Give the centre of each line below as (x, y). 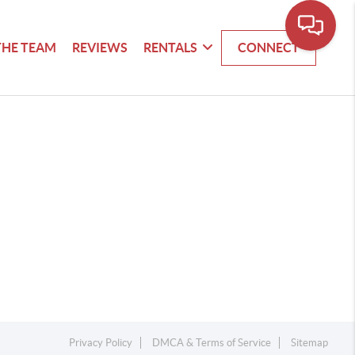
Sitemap (310, 343)
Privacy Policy (101, 343)
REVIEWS (100, 47)
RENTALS (171, 47)
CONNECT (269, 47)
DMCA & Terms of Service (212, 343)
